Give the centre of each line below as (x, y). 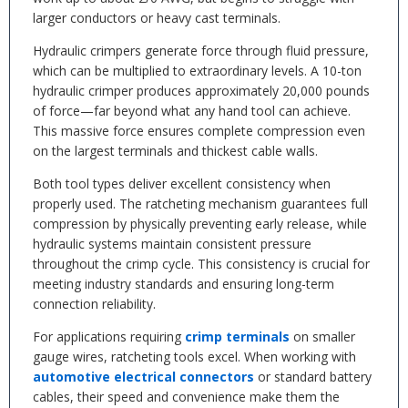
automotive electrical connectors (143, 377)
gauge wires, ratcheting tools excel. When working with (194, 357)
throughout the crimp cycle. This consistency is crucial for (201, 264)
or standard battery (313, 377)
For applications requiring (109, 337)
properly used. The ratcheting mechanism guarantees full (200, 204)
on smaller (322, 337)
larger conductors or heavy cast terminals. (157, 18)
